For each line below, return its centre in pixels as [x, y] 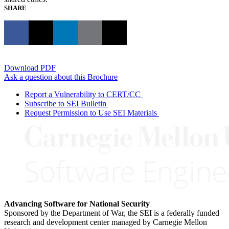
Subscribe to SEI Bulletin [65, 103]
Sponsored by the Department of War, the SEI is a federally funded [112, 213]
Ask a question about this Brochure [61, 77]
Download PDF [30, 67]
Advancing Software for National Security [77, 203]
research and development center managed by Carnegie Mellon [106, 222]
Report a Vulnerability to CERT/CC [83, 94]
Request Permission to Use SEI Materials [91, 112]
